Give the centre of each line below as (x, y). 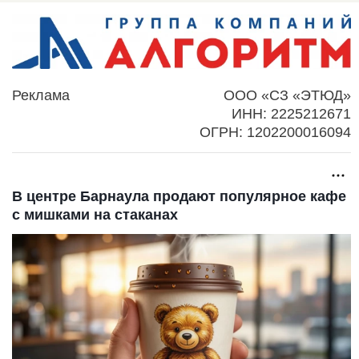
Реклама (41, 96)
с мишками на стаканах (95, 215)
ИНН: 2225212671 (291, 114)
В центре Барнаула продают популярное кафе (179, 197)
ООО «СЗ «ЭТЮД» (287, 96)
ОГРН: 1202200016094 (275, 133)
